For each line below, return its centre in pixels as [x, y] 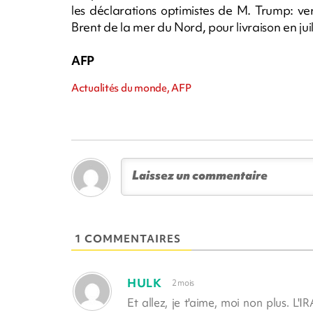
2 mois [183, 283]
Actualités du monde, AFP [131, 88]
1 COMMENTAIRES [128, 239]
